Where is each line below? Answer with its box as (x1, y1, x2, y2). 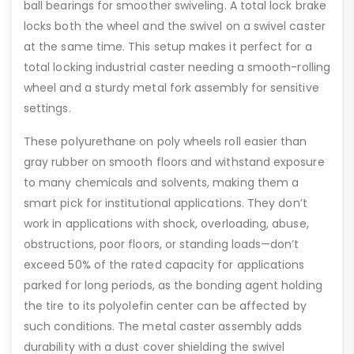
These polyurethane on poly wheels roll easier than (24, 133, 307, 149)
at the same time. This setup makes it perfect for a (24, 38, 312, 55)
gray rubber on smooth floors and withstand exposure (24, 153, 325, 170)
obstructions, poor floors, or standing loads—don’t (24, 235, 299, 252)
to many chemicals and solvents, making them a (24, 174, 299, 190)
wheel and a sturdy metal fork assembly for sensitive (24, 79, 319, 96)
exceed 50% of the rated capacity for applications (24, 256, 305, 273)
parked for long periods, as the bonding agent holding (24, 277, 322, 293)
